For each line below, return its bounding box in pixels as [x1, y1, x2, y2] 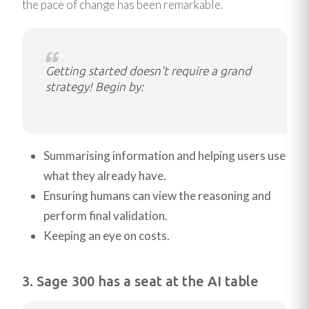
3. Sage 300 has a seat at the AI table [22, 273, 259, 290]
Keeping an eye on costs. [43, 228, 170, 243]
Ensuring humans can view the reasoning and [43, 188, 271, 203]
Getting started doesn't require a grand [46, 64, 252, 78]
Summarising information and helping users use [43, 148, 286, 163]
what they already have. [43, 168, 166, 183]
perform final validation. [43, 208, 168, 223]
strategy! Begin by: [46, 80, 144, 94]
